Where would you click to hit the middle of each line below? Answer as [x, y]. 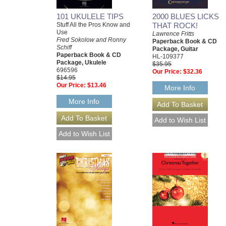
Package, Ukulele [81, 62]
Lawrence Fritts [173, 34]
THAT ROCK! [175, 25]
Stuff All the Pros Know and [93, 24]
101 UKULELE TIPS [90, 16]
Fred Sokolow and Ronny [91, 40]
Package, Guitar [175, 49]
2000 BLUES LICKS [186, 16]
